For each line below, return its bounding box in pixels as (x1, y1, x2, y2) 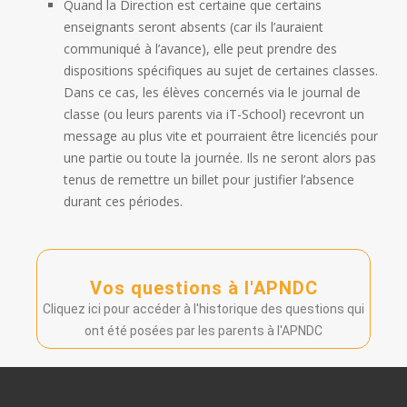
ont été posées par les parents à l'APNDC (84, 323, 323, 338)
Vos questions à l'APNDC (89, 276, 318, 299)
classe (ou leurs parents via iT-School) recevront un (64, 104, 364, 123)
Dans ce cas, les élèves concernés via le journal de (64, 83, 361, 101)
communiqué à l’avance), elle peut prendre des (64, 39, 337, 57)
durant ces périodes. (64, 192, 183, 210)
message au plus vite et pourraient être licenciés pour (64, 126, 378, 144)
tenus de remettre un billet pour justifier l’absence (64, 170, 354, 188)
